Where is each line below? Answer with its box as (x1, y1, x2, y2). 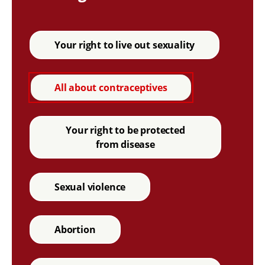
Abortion (54, 223, 96, 236)
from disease (96, 138, 155, 151)
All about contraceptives (54, 81, 167, 94)
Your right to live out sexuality (54, 38, 195, 51)
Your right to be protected (66, 124, 185, 137)
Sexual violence (54, 180, 126, 193)
